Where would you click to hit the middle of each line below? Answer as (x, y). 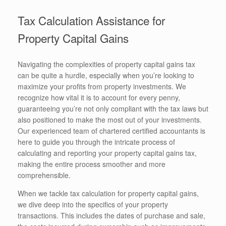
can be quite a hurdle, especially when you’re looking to (106, 75)
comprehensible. (44, 175)
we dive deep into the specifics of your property (93, 204)
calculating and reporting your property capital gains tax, (107, 153)
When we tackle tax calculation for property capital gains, (108, 193)
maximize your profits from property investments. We (102, 86)
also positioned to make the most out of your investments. (110, 119)
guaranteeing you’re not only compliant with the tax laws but (113, 108)
